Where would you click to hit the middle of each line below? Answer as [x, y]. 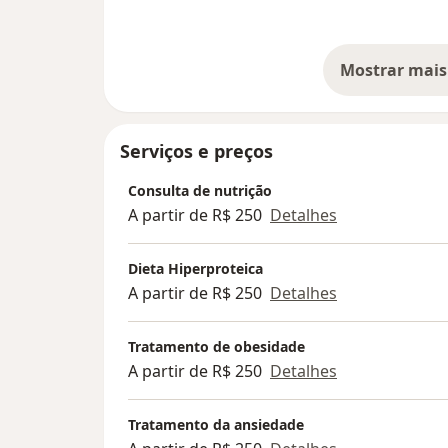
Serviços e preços [196, 151]
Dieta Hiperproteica [195, 269]
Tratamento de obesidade [216, 347]
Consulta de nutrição [200, 191]
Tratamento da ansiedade [216, 425]
